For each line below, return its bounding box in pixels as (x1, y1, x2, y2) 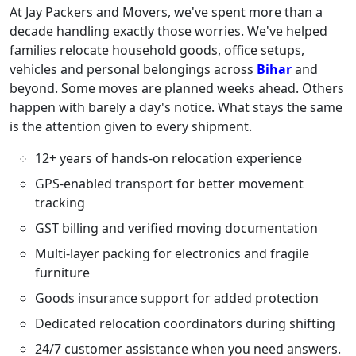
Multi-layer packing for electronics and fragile (35, 245, 309, 262)
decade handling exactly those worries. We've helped (10, 22, 327, 40)
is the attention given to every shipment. (10, 118, 252, 135)
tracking (35, 194, 85, 211)
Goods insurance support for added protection (35, 289, 319, 307)
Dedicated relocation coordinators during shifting (35, 315, 335, 332)
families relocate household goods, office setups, (10, 41, 304, 59)
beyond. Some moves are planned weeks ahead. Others (10, 79, 344, 97)
